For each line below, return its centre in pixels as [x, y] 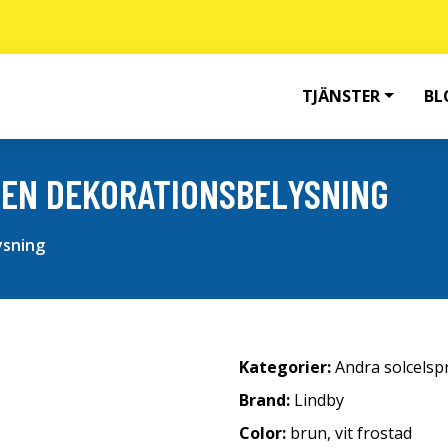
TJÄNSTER [341, 96]
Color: [264, 433]
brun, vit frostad [351, 433]
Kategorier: [287, 367]
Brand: [266, 400]
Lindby [319, 400]
